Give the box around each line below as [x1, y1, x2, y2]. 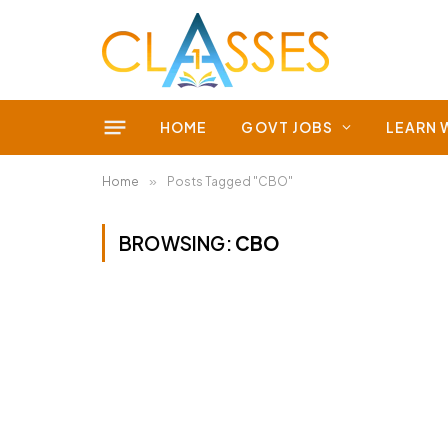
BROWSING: [119, 231, 235, 255]
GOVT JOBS [241, 118, 334, 136]
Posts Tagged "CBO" [167, 174, 293, 189]
